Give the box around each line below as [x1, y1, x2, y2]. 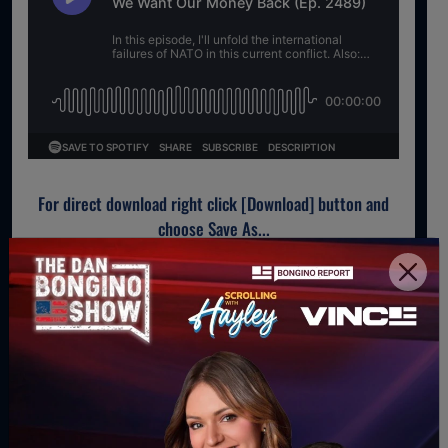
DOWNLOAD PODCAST [137, 263, 274, 288]
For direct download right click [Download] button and [38, 191, 389, 217]
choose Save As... [157, 216, 270, 242]
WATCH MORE [28, 289, 150, 325]
